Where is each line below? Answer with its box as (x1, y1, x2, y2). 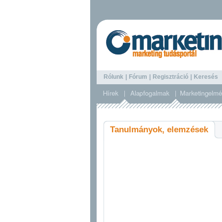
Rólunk (104, 73, 123, 81)
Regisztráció (153, 73, 188, 81)
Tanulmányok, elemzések (110, 125, 208, 134)
